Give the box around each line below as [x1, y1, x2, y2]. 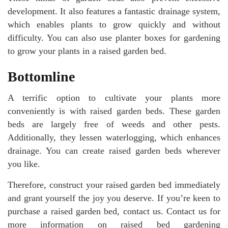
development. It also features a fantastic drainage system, [8, 6, 220, 17]
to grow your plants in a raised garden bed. [8, 46, 166, 56]
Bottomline [8, 69, 75, 85]
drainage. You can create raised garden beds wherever [8, 146, 220, 156]
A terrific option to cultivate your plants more [8, 93, 220, 103]
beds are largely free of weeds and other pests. [8, 119, 220, 130]
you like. [8, 159, 40, 169]
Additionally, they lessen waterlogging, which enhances [8, 132, 220, 143]
